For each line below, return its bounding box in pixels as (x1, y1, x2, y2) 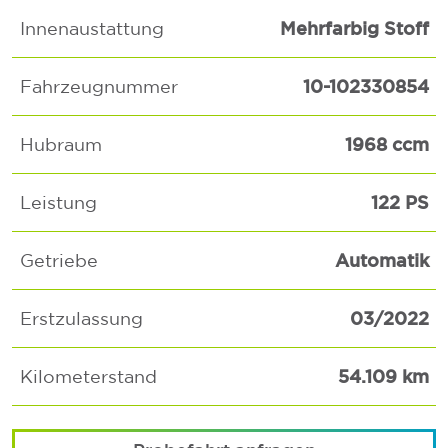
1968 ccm (344, 134, 429, 154)
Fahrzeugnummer (19, 77, 178, 96)
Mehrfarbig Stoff (279, 18, 429, 38)
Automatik (334, 250, 429, 270)
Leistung (19, 193, 97, 212)
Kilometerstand (19, 367, 157, 386)
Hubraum (19, 135, 102, 154)
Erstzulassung (19, 309, 143, 328)
